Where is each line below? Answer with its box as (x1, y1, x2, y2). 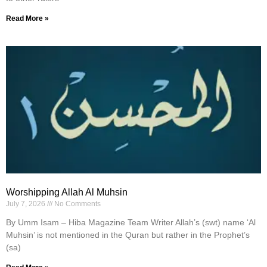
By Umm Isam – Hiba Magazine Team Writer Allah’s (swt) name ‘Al (6, 218, 256, 228)
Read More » (6, 14, 49, 23)
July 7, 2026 (6, 200, 47, 209)
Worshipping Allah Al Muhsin (6, 187, 128, 198)
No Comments (52, 200, 101, 209)
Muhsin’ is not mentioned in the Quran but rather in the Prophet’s (6, 230, 250, 240)
